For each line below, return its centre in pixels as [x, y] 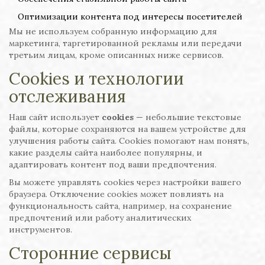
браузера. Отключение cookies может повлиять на [116, 194]
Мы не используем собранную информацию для [113, 31]
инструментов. [41, 230]
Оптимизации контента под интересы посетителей [130, 17]
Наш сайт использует [55, 117]
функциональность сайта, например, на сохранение [120, 206]
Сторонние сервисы [90, 253]
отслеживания [67, 96]
